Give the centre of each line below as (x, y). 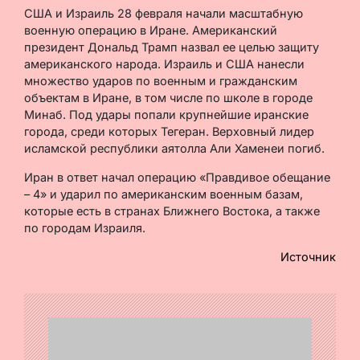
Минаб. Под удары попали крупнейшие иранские (166, 114)
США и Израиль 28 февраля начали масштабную (164, 13)
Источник (308, 256)
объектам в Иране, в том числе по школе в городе (168, 97)
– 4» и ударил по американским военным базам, (164, 194)
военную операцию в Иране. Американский (151, 30)
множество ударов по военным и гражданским (161, 80)
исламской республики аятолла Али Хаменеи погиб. (174, 148)
